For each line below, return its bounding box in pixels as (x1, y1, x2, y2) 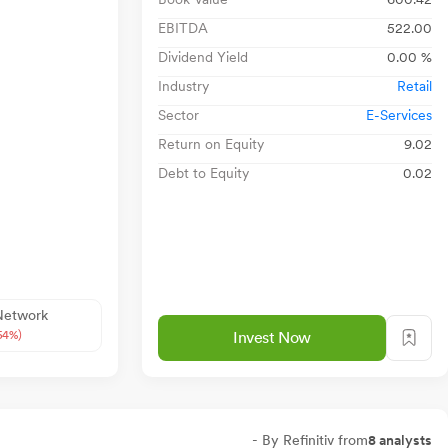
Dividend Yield (158, 48, 248, 65)
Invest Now (233, 328, 311, 347)
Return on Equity (158, 135, 264, 152)
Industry (158, 77, 209, 94)
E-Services (366, 106, 432, 123)
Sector (158, 106, 199, 123)
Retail (397, 77, 432, 94)
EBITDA (158, 19, 208, 36)
